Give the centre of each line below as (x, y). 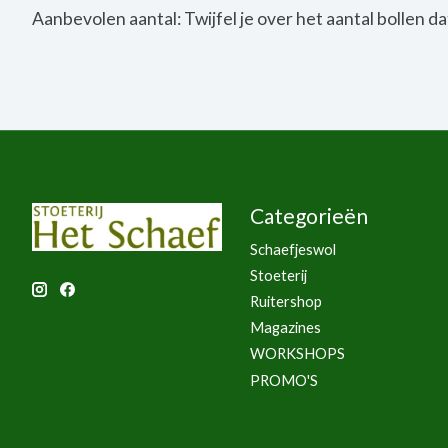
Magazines (285, 328)
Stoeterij (278, 275)
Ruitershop (285, 302)
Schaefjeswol (292, 249)
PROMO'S (283, 380)
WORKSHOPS (297, 354)
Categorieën (308, 215)
